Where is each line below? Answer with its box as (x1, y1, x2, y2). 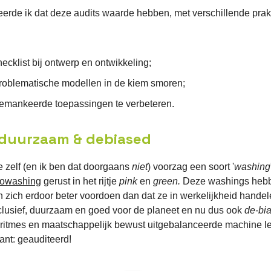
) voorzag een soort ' (148, 162, 234, 172)
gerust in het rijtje (41, 176, 119, 187)
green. (153, 176, 183, 187)
